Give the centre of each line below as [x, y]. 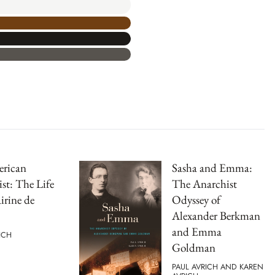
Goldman [194, 248]
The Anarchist [204, 184]
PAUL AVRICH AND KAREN [218, 266]
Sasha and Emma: [212, 168]
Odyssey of [196, 200]
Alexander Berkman [216, 216]
